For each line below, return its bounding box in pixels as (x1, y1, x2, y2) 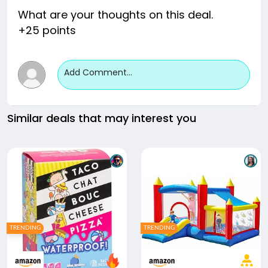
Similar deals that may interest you (7, 111, 196, 126)
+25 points (18, 23, 76, 38)
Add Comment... (63, 66, 132, 78)
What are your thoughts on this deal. (18, 7, 213, 22)
